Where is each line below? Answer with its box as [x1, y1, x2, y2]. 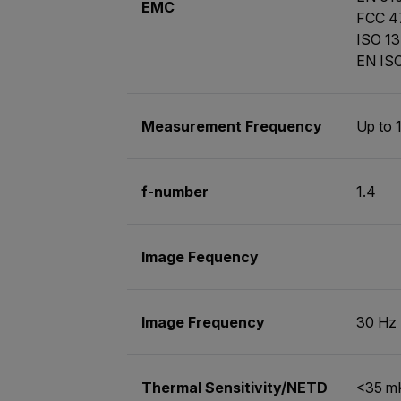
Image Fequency [141, 247, 259, 266]
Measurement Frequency [141, 116, 322, 135]
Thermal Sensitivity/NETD [141, 378, 328, 397]
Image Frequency [141, 312, 265, 331]
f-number [141, 182, 209, 200]
